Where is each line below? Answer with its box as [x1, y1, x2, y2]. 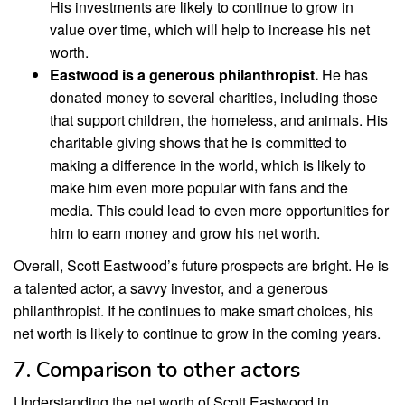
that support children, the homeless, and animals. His [50, 108, 388, 130]
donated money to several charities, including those [50, 86, 378, 108]
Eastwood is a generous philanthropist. [50, 63, 318, 85]
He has [318, 63, 368, 85]
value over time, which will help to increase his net [50, 18, 370, 40]
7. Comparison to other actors [14, 355, 300, 385]
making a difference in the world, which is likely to [50, 154, 366, 175]
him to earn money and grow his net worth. [50, 221, 320, 243]
